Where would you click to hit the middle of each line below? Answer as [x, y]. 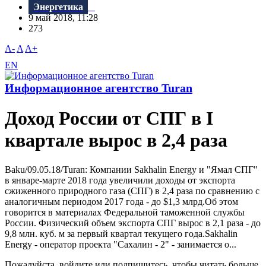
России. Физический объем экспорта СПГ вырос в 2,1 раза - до [133, 223]
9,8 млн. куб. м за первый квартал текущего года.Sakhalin [121, 233]
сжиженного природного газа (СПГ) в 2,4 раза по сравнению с [132, 191]
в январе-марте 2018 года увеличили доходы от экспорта [120, 180]
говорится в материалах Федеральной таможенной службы [125, 212]
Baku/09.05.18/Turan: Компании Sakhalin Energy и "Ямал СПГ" [131, 169]
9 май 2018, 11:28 [67, 18]
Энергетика [58, 7]
